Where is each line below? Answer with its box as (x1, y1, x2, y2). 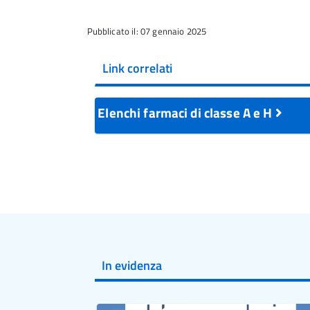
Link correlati (102, 59, 172, 77)
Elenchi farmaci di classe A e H (98, 102, 275, 122)
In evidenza (101, 255, 162, 275)
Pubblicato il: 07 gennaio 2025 (86, 24, 207, 38)
